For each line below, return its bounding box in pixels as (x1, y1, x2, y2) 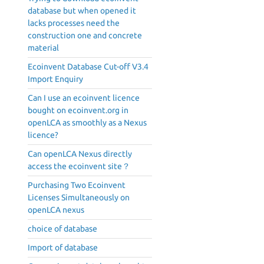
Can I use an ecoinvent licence (28, 93, 140, 103)
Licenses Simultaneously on (28, 193, 130, 203)
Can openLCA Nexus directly (28, 149, 132, 159)
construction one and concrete (28, 31, 142, 41)
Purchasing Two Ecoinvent (28, 180, 126, 190)
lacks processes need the (28, 18, 120, 28)
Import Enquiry (28, 74, 83, 84)
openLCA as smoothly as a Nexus (28, 118, 147, 128)
